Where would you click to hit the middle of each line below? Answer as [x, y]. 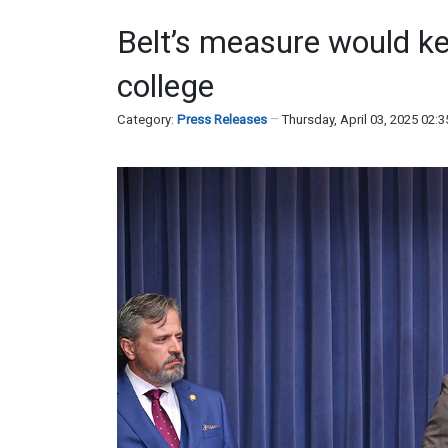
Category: [147, 119]
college [165, 86]
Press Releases [222, 119]
